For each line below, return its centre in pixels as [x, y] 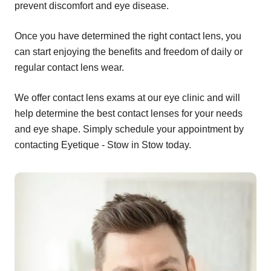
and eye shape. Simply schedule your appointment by [129, 129]
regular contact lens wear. [69, 68]
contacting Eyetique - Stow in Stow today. [103, 145]
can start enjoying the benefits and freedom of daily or [129, 52]
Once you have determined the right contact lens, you [128, 36]
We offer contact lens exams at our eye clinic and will [127, 98]
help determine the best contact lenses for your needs [129, 114]
